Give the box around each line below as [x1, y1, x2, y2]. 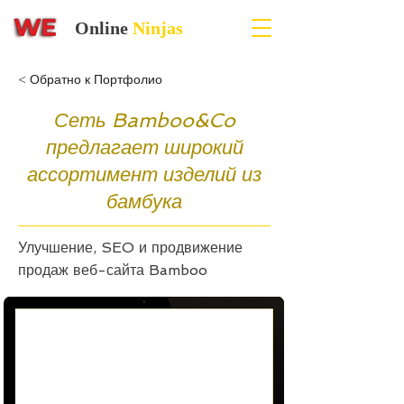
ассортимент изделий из [27, 161, 262, 186]
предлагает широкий [45, 134, 243, 159]
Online [74, 18, 133, 38]
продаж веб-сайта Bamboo [18, 261, 207, 279]
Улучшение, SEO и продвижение [18, 238, 243, 256]
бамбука [106, 188, 182, 213]
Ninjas [132, 18, 183, 38]
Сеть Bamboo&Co [53, 107, 235, 132]
